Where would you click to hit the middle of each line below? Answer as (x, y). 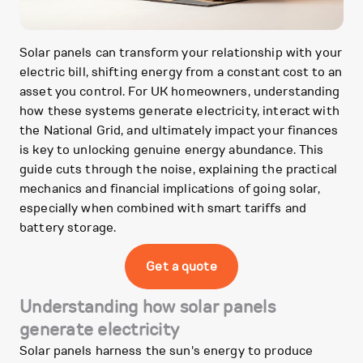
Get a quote (181, 267)
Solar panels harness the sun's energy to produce (167, 351)
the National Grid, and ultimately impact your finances (179, 130)
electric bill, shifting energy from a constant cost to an (181, 72)
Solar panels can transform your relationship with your (181, 53)
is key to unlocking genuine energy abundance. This (172, 150)
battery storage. (68, 228)
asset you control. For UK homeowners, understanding (180, 92)
